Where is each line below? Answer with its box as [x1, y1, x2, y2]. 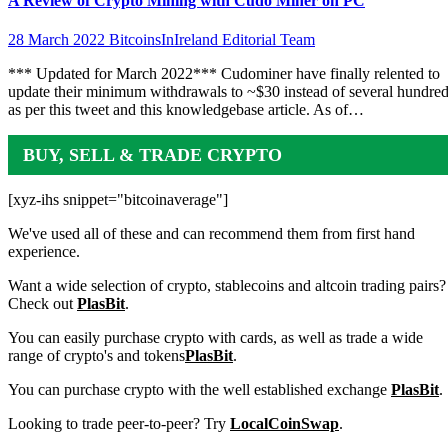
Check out [8, 295, 77, 313]
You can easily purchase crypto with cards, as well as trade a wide [8, 329, 423, 347]
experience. [8, 243, 80, 261]
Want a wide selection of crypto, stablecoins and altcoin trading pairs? [8, 277, 446, 295]
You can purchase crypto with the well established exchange [8, 381, 391, 399]
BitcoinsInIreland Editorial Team [109, 31, 315, 49]
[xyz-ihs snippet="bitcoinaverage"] [8, 191, 228, 209]
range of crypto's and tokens [8, 347, 185, 365]
